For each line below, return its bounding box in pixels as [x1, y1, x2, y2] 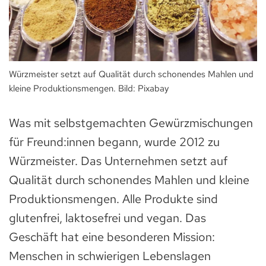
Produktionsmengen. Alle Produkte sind [9, 191, 218, 207]
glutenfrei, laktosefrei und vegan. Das [9, 210, 206, 226]
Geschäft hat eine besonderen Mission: [9, 229, 215, 245]
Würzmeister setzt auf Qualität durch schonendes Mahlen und [9, 68, 254, 81]
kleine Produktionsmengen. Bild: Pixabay [9, 83, 169, 95]
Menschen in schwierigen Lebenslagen [9, 248, 211, 264]
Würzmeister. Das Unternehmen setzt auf [9, 153, 227, 169]
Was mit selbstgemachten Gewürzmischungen [9, 115, 253, 131]
